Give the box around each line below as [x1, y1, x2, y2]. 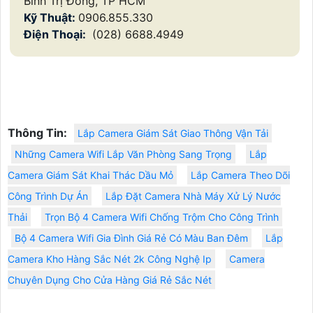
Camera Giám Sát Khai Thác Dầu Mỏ [8, 169, 173, 182]
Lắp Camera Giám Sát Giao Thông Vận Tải [78, 127, 268, 140]
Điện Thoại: [24, 27, 89, 42]
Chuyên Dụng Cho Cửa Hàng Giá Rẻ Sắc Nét [8, 274, 212, 286]
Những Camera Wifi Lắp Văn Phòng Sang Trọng [15, 148, 232, 161]
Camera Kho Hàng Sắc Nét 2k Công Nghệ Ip [8, 253, 212, 265]
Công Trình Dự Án [8, 190, 88, 203]
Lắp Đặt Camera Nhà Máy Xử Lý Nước [105, 190, 281, 203]
